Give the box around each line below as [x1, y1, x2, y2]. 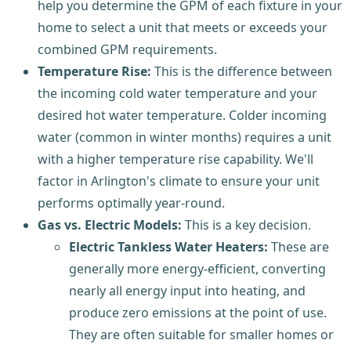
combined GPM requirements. [38, 41, 217, 59]
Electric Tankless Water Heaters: [69, 238, 268, 256]
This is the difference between [151, 63, 332, 81]
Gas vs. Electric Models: [38, 216, 182, 234]
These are [268, 238, 329, 256]
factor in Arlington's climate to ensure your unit [38, 172, 320, 190]
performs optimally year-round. [38, 194, 225, 212]
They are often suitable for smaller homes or [69, 326, 334, 344]
